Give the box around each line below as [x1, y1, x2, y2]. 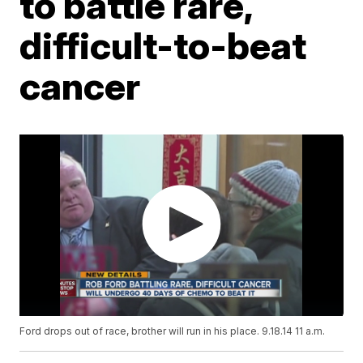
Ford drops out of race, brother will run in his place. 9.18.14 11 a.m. [19, 325, 326, 338]
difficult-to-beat [19, 23, 307, 68]
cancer [19, 63, 141, 109]
